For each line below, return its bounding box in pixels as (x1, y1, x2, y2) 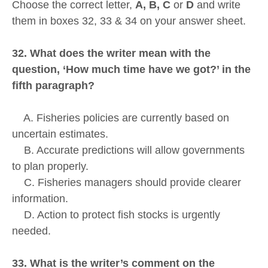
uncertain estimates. (12, 128, 108, 141)
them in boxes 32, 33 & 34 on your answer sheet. (12, 15, 246, 28)
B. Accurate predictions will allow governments (12, 144, 245, 157)
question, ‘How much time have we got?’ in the (12, 63, 251, 76)
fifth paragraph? (12, 80, 95, 92)
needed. (12, 225, 51, 237)
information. (12, 193, 68, 205)
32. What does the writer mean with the (12, 47, 211, 60)
